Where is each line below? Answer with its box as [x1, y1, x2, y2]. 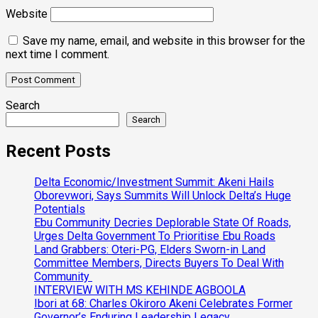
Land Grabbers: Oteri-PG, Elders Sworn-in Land [34, 243, 265, 257]
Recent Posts [6, 141, 111, 162]
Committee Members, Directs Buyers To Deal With [34, 256, 284, 270]
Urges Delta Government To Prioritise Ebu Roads [34, 229, 275, 243]
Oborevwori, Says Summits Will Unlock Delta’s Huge [34, 189, 291, 203]
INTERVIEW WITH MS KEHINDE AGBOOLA [34, 283, 246, 297]
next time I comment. [6, 48, 109, 62]
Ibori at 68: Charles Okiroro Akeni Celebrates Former [34, 297, 292, 311]
